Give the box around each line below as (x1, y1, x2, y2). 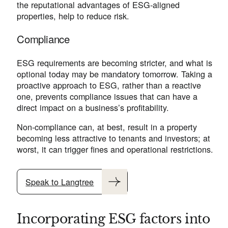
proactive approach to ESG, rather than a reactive (17, 78, 202, 91)
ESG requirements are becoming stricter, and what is (17, 56, 213, 69)
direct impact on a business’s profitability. (17, 101, 169, 113)
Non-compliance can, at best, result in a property (17, 120, 197, 133)
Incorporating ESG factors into (17, 211, 210, 227)
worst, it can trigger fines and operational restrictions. (17, 142, 216, 155)
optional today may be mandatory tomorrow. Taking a (17, 67, 213, 80)
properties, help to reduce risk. (17, 9, 132, 22)
